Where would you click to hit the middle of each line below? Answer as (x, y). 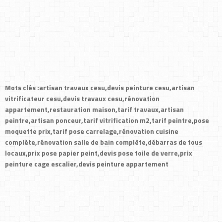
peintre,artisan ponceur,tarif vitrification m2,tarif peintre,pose (107, 120)
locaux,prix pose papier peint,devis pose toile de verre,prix (99, 153)
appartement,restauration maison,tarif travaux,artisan (94, 109)
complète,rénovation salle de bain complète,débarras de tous (104, 142)
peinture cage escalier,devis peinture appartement (87, 164)
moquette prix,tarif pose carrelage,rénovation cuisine (92, 131)
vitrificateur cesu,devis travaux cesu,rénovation (82, 98)
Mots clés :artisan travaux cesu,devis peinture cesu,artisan (100, 87)
